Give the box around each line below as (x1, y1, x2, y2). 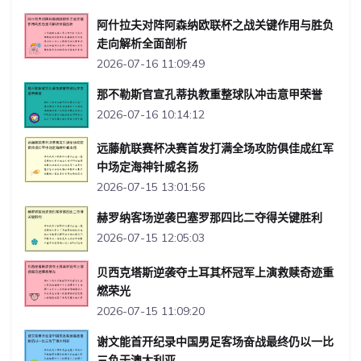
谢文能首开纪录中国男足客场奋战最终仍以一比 (97, 334, 334, 350)
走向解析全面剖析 (97, 35, 187, 51)
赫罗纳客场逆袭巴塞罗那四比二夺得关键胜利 (97, 210, 322, 226)
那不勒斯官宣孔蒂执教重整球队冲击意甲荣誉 (97, 86, 322, 102)
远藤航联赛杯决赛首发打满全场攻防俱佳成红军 (97, 141, 334, 156)
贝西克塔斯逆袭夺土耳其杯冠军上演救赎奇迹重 (97, 265, 334, 280)
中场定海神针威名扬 (97, 160, 198, 175)
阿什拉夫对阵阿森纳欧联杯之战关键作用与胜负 (97, 17, 334, 32)
